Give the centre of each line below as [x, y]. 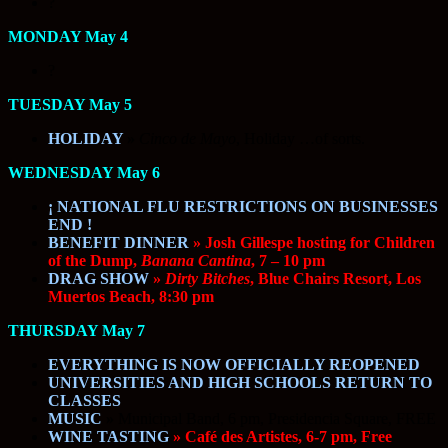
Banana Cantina [196, 261]
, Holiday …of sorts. [300, 139]
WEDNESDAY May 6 [84, 173]
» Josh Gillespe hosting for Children [312, 243]
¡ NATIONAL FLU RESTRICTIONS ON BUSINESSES [243, 207]
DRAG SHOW [98, 279]
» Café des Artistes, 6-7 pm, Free [280, 437]
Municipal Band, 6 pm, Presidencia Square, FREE [275, 419]
